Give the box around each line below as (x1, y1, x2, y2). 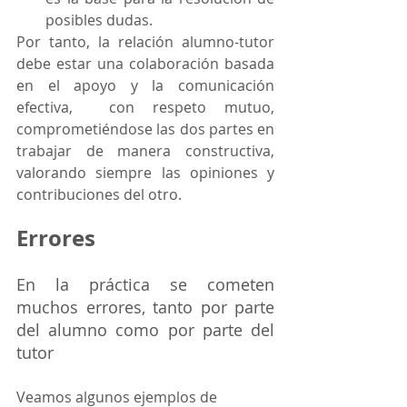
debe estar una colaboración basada (16, 54, 274, 74)
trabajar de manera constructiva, (16, 141, 274, 161)
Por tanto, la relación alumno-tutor (16, 32, 274, 52)
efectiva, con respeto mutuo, (16, 97, 274, 117)
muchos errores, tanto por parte (16, 296, 274, 318)
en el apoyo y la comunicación (16, 75, 274, 95)
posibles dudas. (45, 10, 153, 30)
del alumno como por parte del (16, 319, 274, 341)
